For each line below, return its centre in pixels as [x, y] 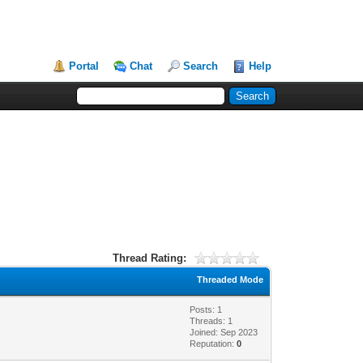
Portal [84, 66]
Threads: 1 [211, 320]
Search [201, 66]
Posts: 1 [206, 309]
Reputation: [214, 343]
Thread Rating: [150, 258]
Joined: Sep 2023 [224, 332]
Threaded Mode [231, 279]
